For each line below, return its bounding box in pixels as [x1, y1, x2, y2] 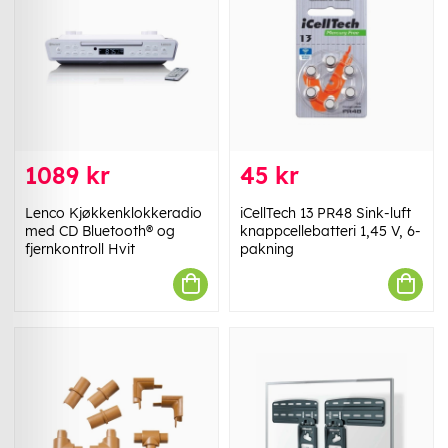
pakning [240, 239, 294, 258]
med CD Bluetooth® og [25, 221, 175, 240]
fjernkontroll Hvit [25, 239, 135, 258]
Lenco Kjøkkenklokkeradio [25, 203, 202, 222]
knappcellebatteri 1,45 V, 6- [240, 221, 421, 240]
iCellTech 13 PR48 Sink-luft [240, 203, 411, 222]
